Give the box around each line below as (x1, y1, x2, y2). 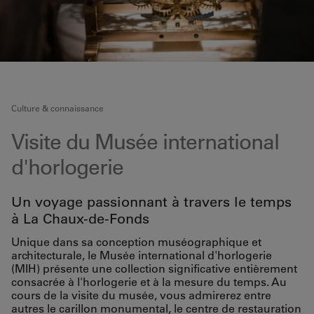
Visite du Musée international (11, 128, 279, 155)
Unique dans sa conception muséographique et (11, 235, 261, 249)
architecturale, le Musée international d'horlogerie (11, 248, 272, 262)
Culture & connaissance (11, 102, 104, 114)
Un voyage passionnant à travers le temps (11, 193, 292, 210)
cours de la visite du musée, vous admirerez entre (11, 288, 271, 302)
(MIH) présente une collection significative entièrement (11, 261, 297, 275)
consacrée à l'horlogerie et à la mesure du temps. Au (11, 275, 287, 289)
